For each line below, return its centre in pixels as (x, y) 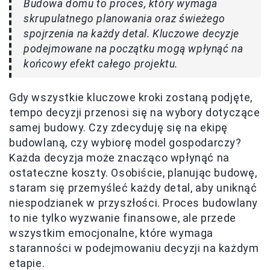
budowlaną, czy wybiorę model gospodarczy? (125, 143)
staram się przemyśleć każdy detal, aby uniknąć (133, 188)
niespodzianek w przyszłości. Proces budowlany (134, 203)
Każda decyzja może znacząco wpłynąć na (119, 158)
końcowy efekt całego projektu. (101, 64)
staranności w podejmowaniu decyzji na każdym (134, 248)
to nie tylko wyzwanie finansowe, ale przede (123, 218)
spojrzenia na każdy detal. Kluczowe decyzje (131, 34)
